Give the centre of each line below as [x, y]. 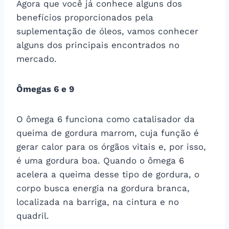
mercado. [37, 59]
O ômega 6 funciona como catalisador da [106, 119]
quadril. [33, 215]
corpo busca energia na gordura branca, [103, 188]
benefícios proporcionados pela [85, 17]
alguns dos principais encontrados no [98, 45]
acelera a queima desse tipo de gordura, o [108, 174]
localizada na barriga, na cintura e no [98, 202]
